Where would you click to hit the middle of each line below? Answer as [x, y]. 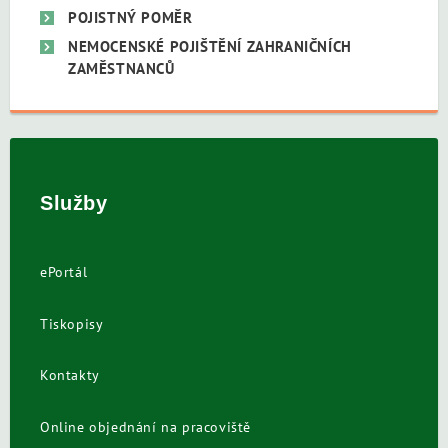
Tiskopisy [72, 323]
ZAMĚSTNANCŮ [121, 69]
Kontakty [70, 375]
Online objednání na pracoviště [145, 426]
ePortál [64, 272]
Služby [74, 203]
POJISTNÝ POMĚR [130, 17]
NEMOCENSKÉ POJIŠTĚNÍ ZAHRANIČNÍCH [210, 47]
